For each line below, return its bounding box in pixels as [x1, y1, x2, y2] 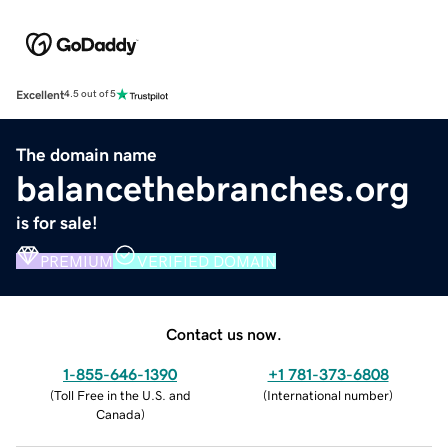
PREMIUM [40, 252, 113, 269]
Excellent [16, 88, 64, 101]
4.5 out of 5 [64, 89, 116, 100]
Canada [95, 407, 141, 421]
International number [267, 388, 389, 402]
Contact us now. [166, 325, 282, 342]
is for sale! [16, 213, 98, 232]
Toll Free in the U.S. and [53, 388, 191, 402]
